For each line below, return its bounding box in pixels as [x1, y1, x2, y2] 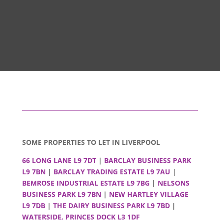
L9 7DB [22, 200, 45, 210]
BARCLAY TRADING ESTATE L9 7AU [53, 166, 170, 176]
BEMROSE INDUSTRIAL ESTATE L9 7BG [22, 178, 150, 188]
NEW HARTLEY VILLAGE [109, 189, 189, 199]
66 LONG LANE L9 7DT [22, 155, 96, 165]
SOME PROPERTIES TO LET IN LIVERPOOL [22, 137, 160, 147]
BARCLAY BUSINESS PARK [104, 155, 191, 165]
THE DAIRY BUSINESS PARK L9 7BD [53, 200, 170, 210]
